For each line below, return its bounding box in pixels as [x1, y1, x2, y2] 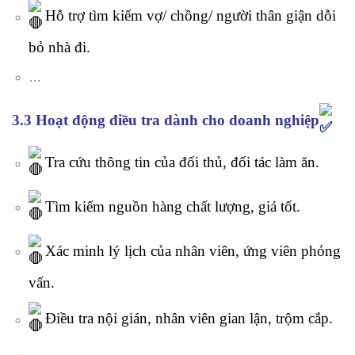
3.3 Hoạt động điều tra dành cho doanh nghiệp [12, 111, 319, 128]
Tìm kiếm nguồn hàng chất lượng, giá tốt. [40, 198, 300, 216]
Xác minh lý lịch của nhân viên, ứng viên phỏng [40, 242, 341, 260]
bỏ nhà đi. [28, 39, 90, 56]
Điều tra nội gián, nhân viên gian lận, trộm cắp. [40, 310, 333, 327]
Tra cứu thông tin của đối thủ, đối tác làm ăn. [40, 154, 319, 171]
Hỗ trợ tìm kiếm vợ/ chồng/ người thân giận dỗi [40, 7, 336, 25]
